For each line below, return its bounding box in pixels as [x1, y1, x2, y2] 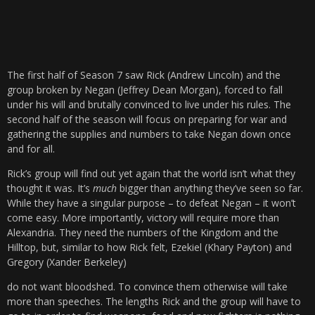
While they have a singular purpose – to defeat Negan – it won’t [7, 196, 296, 210]
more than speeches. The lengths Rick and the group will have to [7, 295, 301, 309]
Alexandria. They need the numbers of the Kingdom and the [7, 226, 278, 240]
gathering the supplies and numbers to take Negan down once [7, 127, 291, 141]
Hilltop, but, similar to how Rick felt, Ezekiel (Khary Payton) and [7, 240, 292, 255]
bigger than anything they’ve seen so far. [120, 181, 303, 195]
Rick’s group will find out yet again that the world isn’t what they [7, 167, 295, 181]
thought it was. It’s [7, 181, 93, 195]
